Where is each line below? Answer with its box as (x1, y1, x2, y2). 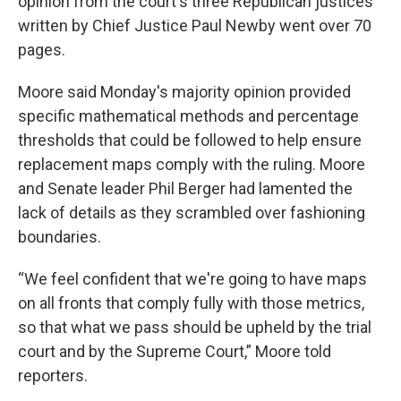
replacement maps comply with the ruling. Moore (18, 155, 365, 174)
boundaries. (18, 227, 101, 246)
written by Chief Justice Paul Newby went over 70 (18, 16, 371, 35)
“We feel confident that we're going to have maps (18, 269, 367, 288)
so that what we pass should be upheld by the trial (18, 318, 371, 337)
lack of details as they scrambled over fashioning (18, 203, 365, 222)
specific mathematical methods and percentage (18, 107, 359, 125)
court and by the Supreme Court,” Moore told (18, 342, 331, 361)
